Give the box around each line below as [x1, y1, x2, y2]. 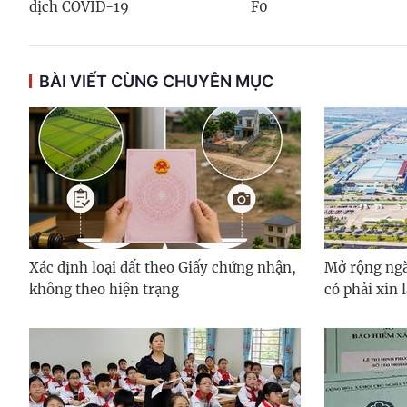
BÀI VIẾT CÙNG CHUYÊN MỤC [39, 71, 273, 91]
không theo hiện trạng [29, 280, 179, 298]
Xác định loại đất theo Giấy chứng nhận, [29, 258, 296, 276]
